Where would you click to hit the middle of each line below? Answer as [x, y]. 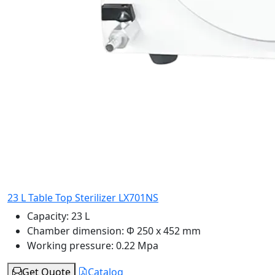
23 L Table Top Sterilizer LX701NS [83, 198]
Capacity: [48, 216]
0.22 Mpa [136, 246]
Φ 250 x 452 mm [162, 231]
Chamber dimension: [76, 231]
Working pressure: [70, 246]
